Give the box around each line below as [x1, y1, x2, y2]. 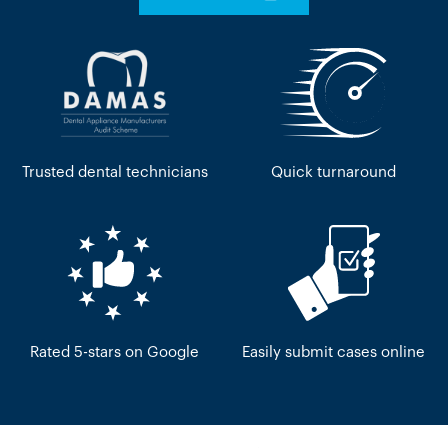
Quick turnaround [271, 165, 396, 181]
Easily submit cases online [242, 345, 425, 361]
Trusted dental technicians [21, 165, 208, 181]
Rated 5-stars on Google [30, 345, 199, 361]
